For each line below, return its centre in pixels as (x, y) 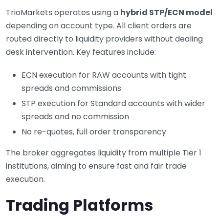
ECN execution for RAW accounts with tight (104, 75)
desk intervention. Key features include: (81, 52)
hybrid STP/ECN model (166, 12)
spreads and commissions (71, 88)
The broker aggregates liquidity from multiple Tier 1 (104, 153)
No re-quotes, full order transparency (94, 131)
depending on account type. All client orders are (99, 25)
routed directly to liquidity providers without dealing (104, 39)
